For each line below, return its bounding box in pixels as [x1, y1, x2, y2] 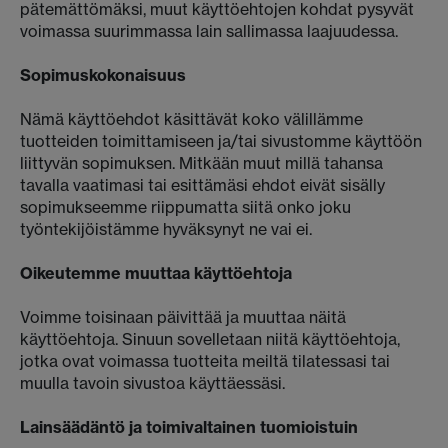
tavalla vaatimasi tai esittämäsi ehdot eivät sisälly [20, 175, 385, 195]
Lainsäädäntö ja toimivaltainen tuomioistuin [20, 417, 358, 437]
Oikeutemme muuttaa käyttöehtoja [20, 263, 292, 283]
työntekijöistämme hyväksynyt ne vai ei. [20, 219, 312, 239]
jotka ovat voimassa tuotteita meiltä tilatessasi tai [20, 351, 390, 371]
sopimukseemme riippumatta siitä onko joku [20, 197, 351, 217]
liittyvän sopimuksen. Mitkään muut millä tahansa [20, 153, 383, 173]
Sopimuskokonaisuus [20, 65, 186, 85]
